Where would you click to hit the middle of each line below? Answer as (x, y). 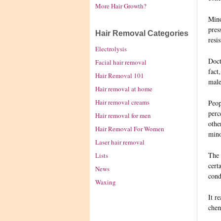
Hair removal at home (124, 89)
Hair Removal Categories (142, 33)
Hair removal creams (122, 102)
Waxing (106, 182)
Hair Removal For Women (130, 129)
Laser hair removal (120, 142)
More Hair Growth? (121, 6)
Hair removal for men (123, 115)
